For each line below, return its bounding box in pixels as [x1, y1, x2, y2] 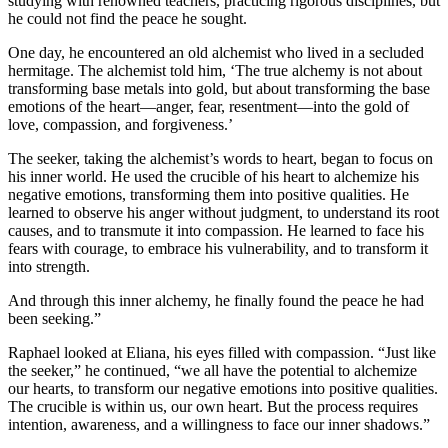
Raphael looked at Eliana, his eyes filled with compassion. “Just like [8, 343, 436, 361]
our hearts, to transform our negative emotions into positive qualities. [8, 379, 438, 397]
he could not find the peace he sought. [8, 9, 247, 27]
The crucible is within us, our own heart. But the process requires [8, 397, 418, 415]
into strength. [8, 257, 90, 275]
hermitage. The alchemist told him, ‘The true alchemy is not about [8, 61, 422, 79]
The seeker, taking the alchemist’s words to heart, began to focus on [8, 149, 433, 167]
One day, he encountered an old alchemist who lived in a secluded [8, 43, 424, 61]
